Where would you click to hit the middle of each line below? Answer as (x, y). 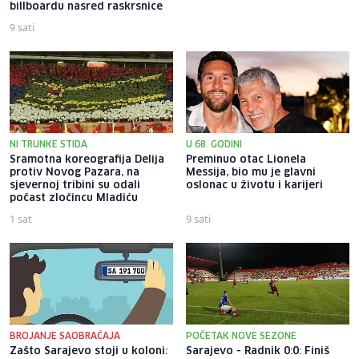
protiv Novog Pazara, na (75, 173)
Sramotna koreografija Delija (87, 160)
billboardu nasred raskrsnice (86, 7)
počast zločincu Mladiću (74, 199)
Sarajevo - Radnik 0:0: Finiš (258, 352)
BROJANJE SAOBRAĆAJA (65, 337)
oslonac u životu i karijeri (254, 186)
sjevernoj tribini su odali (75, 186)
